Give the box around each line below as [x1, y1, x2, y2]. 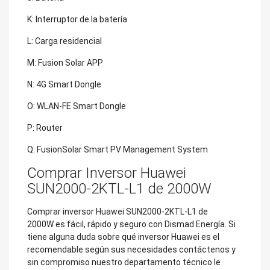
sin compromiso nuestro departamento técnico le [27, 257, 221, 267]
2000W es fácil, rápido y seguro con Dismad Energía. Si [27, 219, 236, 229]
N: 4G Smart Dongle [27, 79, 101, 89]
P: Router [27, 122, 63, 133]
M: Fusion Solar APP [27, 57, 103, 67]
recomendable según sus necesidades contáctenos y [27, 244, 236, 254]
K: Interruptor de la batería [27, 14, 127, 24]
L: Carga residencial [27, 36, 102, 46]
